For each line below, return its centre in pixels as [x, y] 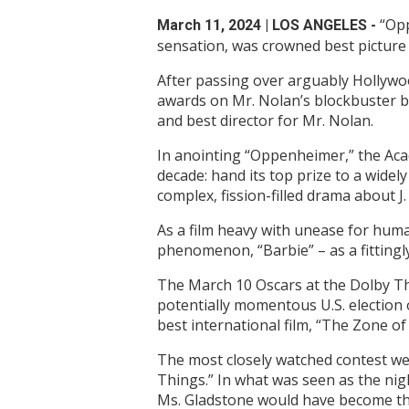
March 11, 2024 [211, 26]
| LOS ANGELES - [322, 26]
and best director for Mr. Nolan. [265, 121]
